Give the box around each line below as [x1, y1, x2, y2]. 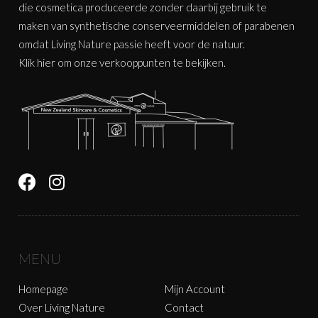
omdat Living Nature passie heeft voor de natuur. [18, 37, 246, 50]
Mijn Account [164, 282, 225, 295]
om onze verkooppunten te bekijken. [55, 55, 226, 69]
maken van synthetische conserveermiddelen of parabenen [18, 18, 295, 32]
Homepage [18, 282, 69, 295]
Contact [164, 300, 204, 314]
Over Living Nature [18, 300, 106, 314]
